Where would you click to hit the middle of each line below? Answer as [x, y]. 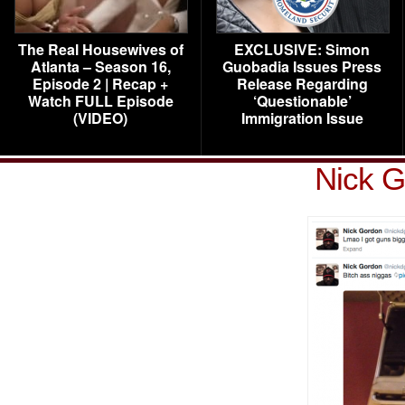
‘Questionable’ [302, 101]
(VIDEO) [100, 118]
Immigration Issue [302, 118]
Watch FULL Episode [100, 101]
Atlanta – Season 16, [100, 66]
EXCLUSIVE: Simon [302, 49]
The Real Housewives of [100, 49]
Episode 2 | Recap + [100, 84]
